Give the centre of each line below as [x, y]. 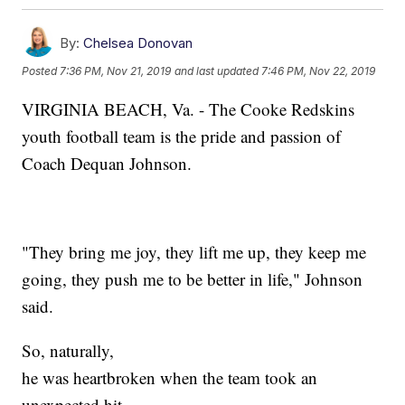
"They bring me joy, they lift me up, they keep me [194, 252]
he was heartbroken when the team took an [170, 378]
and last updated [217, 71]
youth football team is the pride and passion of [182, 137]
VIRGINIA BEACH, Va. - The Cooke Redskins [188, 109]
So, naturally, [68, 351]
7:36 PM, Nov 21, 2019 [116, 71]
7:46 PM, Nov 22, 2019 [319, 71]
